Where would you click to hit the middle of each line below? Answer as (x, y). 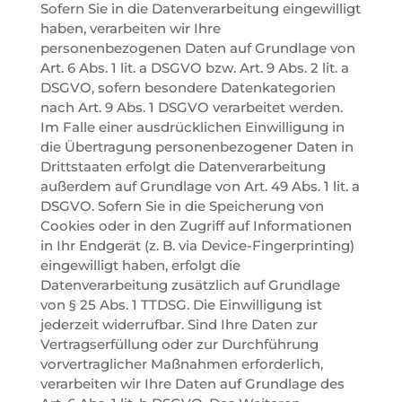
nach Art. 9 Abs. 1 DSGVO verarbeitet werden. (191, 107)
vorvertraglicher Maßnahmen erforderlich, (181, 363)
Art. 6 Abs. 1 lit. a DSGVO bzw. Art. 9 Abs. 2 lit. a (194, 67)
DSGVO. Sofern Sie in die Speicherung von (182, 205)
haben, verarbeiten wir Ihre (130, 28)
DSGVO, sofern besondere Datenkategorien (188, 87)
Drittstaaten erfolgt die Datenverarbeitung (183, 166)
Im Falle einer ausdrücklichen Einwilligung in (192, 127)
